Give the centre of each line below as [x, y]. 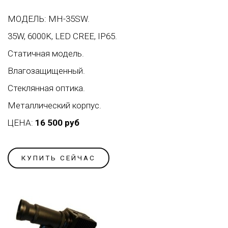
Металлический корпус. [54, 106]
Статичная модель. [46, 54]
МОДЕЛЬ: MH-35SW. [49, 19]
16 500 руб [57, 123]
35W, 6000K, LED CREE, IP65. [62, 36]
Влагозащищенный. [46, 71]
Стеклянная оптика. [46, 88]
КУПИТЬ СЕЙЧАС [59, 158]
